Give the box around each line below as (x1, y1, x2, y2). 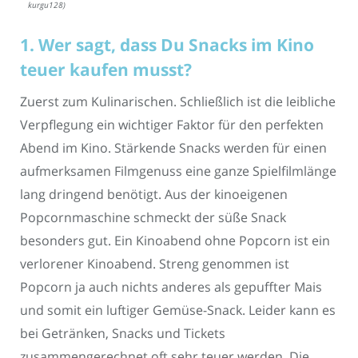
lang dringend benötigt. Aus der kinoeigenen (20, 185, 288, 204)
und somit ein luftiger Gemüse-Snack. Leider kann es (20, 301, 336, 320)
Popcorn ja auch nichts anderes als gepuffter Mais (20, 278, 322, 296)
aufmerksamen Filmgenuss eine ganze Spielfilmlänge (20, 162, 336, 181)
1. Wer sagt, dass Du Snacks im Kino (20, 33, 314, 56)
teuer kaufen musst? (20, 58, 192, 81)
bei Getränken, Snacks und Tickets (20, 324, 225, 343)
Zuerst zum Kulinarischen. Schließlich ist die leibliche (20, 93, 336, 111)
